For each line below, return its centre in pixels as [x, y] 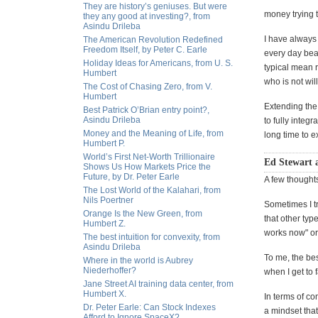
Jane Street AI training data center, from [158, 284]
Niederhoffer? [110, 270]
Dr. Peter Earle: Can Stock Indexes [149, 307]
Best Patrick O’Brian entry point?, [146, 110]
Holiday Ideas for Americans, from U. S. [158, 63]
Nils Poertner [108, 200]
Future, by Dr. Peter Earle [131, 177]
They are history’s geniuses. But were [155, 6]
